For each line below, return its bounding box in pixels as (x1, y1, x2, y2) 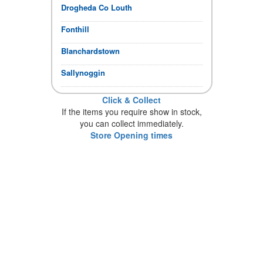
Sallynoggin (60, 66, 105, 78)
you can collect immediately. (79, 117, 184, 129)
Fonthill (60, 23, 89, 35)
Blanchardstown (60, 45, 120, 56)
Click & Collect (102, 93, 161, 106)
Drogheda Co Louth (60, 1, 132, 13)
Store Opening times (90, 129, 173, 141)
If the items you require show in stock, (61, 105, 202, 117)
